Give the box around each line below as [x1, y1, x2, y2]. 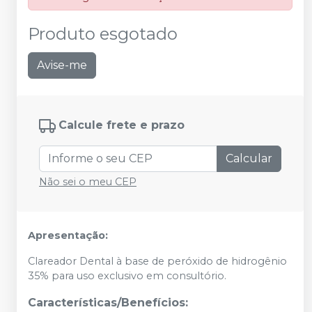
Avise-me [37, 58, 87, 72]
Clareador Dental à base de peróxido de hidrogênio [28, 255, 287, 267]
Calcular [226, 152, 272, 165]
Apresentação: [28, 229, 108, 242]
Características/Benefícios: [28, 296, 188, 309]
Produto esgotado [28, 24, 178, 44]
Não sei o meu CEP [39, 175, 136, 188]
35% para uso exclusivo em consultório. [28, 270, 226, 282]
